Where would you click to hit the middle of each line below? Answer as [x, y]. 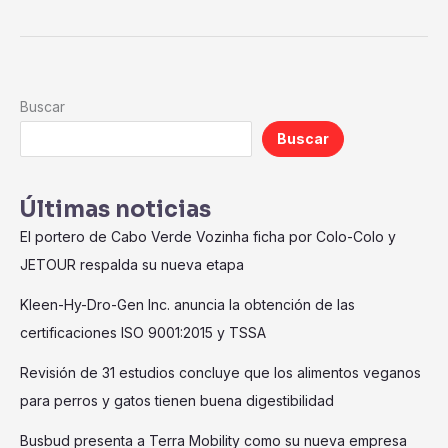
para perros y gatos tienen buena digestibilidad [177, 400]
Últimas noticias [115, 209]
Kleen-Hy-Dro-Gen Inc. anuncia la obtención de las [187, 304]
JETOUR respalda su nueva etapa [132, 264]
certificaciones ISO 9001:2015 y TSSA [143, 332]
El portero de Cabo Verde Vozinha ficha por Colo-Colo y [208, 236]
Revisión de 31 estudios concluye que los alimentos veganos [220, 372]
